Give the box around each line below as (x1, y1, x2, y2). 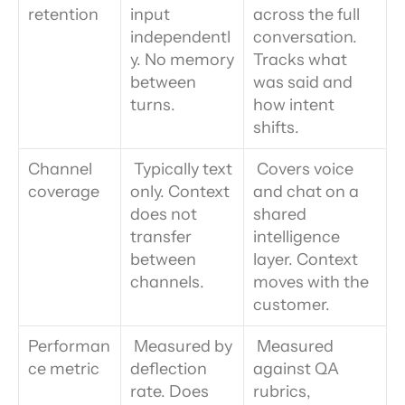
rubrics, (253, 381, 311, 401)
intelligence (253, 227, 340, 247)
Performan (28, 336, 110, 356)
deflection (130, 359, 207, 379)
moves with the (253, 272, 369, 292)
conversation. (253, 27, 357, 47)
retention (28, 5, 99, 24)
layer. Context (253, 250, 358, 269)
